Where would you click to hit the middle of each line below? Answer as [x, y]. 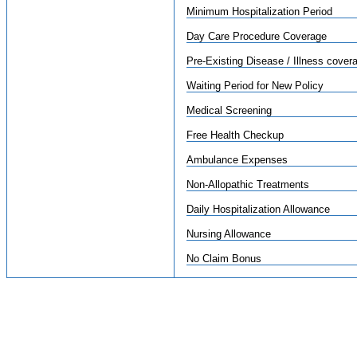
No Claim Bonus [224, 259]
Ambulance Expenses [237, 160]
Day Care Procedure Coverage [257, 36]
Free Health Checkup [235, 135]
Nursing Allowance [229, 234]
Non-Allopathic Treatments [248, 184]
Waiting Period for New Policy [255, 86]
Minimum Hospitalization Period [259, 12]
